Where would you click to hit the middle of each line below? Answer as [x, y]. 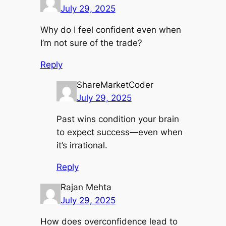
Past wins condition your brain [118, 119]
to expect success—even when [119, 132]
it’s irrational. [82, 146]
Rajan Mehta [86, 187]
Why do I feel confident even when [110, 30]
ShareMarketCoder [115, 84]
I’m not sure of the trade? [91, 43]
